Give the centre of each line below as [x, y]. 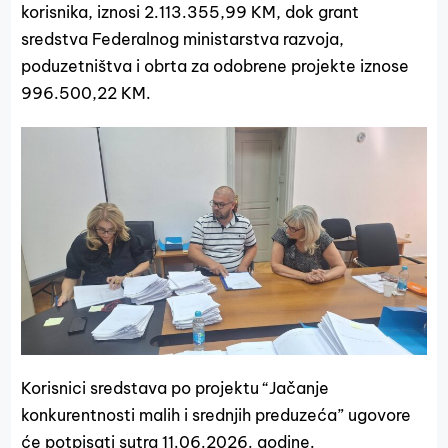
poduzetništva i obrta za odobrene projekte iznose [215, 66]
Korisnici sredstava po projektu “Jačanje [175, 388]
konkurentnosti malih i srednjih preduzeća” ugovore [216, 415]
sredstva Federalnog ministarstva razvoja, [183, 39]
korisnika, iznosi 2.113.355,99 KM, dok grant [190, 12]
